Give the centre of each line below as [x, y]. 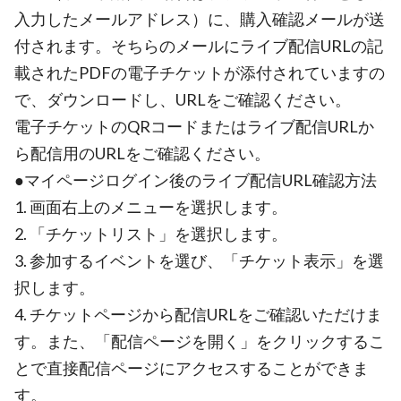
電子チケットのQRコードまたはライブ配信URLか [194, 126]
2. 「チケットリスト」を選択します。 [151, 234]
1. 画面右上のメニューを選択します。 [151, 207]
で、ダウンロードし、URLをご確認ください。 [183, 99]
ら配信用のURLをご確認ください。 [142, 153]
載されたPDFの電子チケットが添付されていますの [200, 73]
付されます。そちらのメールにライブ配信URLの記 [199, 46]
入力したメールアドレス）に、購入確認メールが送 [200, 19]
